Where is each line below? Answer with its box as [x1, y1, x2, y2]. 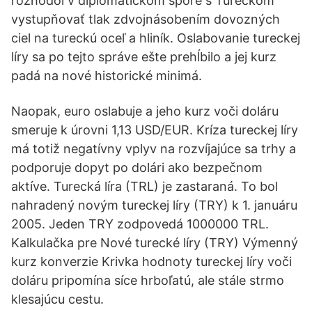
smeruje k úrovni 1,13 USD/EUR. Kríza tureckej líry [11, 123, 298, 137]
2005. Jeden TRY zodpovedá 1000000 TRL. [11, 217, 269, 231]
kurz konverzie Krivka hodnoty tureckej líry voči [11, 254, 292, 269]
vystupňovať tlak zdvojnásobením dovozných [11, 12, 280, 26]
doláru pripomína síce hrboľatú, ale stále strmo [11, 273, 284, 288]
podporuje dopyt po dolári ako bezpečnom [11, 160, 263, 175]
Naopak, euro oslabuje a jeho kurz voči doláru [11, 104, 279, 118]
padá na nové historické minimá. [11, 68, 202, 83]
